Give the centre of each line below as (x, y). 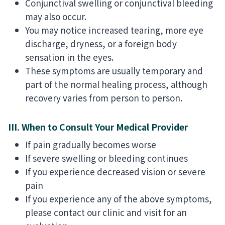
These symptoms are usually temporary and (114, 70)
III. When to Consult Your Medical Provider (98, 127)
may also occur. (56, 16)
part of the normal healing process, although (116, 84)
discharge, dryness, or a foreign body (101, 43)
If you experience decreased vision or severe (115, 172)
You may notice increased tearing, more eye (114, 30)
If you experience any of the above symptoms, (119, 199)
